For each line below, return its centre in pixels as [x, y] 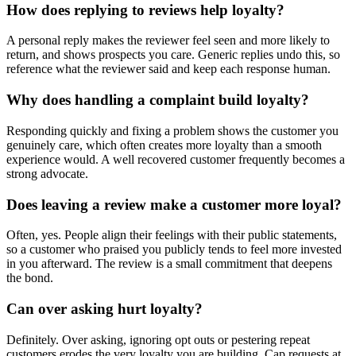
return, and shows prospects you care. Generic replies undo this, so [173, 55]
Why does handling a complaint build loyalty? [158, 100]
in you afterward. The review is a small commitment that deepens [169, 264]
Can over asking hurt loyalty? [104, 309]
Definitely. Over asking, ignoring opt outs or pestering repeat [158, 339]
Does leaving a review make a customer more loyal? [174, 204]
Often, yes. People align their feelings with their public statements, [172, 235]
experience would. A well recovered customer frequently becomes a [176, 159]
